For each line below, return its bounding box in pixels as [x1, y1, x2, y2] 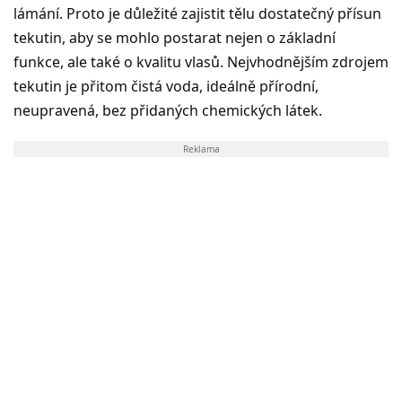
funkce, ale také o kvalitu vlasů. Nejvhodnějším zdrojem [13, 51, 389, 72]
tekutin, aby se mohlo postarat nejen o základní [13, 27, 336, 48]
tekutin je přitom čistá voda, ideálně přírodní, [13, 75, 319, 96]
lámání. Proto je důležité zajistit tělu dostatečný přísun [13, 3, 381, 23]
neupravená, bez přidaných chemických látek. [13, 100, 322, 120]
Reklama [182, 142, 220, 155]
